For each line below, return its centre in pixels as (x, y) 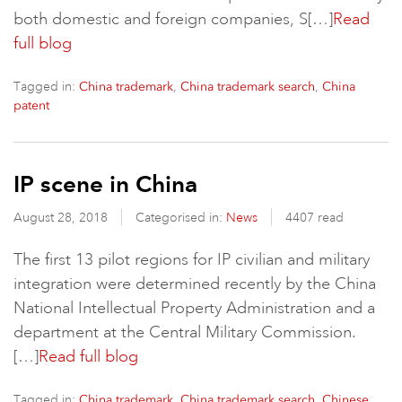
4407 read (315, 217)
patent (31, 105)
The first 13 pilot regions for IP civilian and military (192, 259)
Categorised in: (181, 217)
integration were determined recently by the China (195, 284)
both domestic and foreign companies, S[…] (173, 19)
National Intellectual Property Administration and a (194, 308)
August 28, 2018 (62, 217)
